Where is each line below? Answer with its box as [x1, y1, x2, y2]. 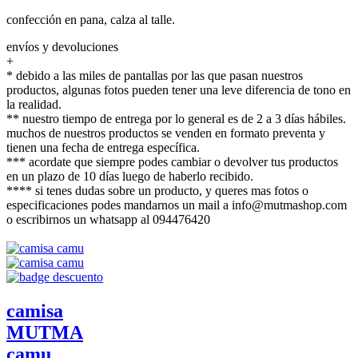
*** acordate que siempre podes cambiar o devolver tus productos [6, 154, 338, 169]
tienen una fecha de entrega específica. [6, 140, 200, 154]
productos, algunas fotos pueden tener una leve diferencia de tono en [6, 82, 351, 97]
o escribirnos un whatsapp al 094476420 [6, 212, 210, 226]
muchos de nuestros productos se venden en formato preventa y [6, 125, 325, 140]
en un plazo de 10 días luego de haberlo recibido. [6, 169, 253, 183]
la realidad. [6, 97, 62, 111]
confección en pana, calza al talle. [6, 12, 175, 26]
